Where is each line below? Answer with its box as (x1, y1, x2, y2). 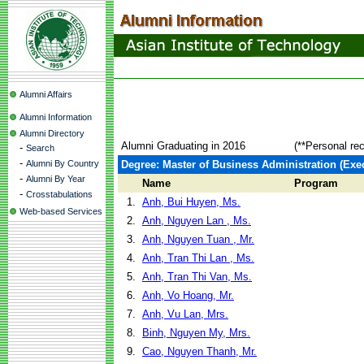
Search (26, 143, 54, 153)
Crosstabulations (26, 189, 93, 199)
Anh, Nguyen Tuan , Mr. (142, 233, 254, 245)
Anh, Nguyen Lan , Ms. (142, 214, 251, 227)
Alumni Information (19, 112, 92, 122)
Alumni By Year (26, 174, 85, 184)
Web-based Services (19, 206, 102, 216)
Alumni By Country (26, 158, 99, 168)
